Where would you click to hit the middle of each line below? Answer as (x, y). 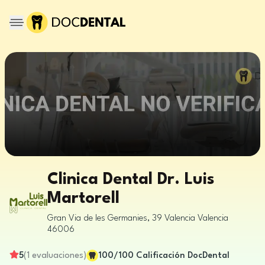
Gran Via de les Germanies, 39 (105, 219)
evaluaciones (58, 256)
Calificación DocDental (183, 256)
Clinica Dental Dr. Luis (131, 180)
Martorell (83, 199)
